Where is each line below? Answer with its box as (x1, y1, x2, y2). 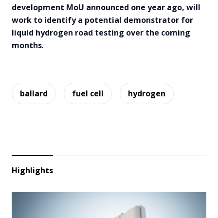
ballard (20, 88, 48, 99)
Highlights (12, 165, 53, 176)
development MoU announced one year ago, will (12, 2, 200, 13)
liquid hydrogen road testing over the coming (12, 27, 190, 38)
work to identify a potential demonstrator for (12, 15, 193, 25)
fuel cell (72, 88, 104, 99)
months (12, 40, 42, 51)
